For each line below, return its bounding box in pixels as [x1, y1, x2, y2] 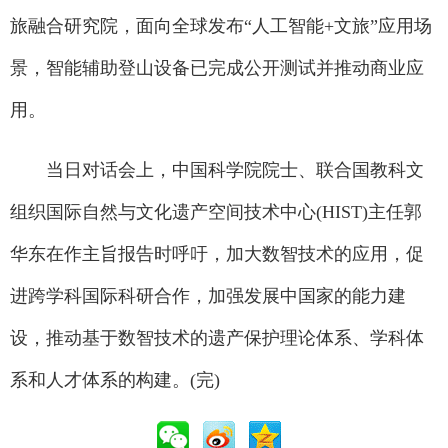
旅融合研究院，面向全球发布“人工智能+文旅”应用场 [10, 16, 432, 37]
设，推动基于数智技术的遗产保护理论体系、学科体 [10, 328, 424, 349]
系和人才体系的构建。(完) [10, 370, 220, 391]
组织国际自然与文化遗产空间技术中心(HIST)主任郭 [10, 202, 422, 223]
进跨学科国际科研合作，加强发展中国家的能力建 [10, 286, 406, 307]
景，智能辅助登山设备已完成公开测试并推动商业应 [10, 58, 424, 79]
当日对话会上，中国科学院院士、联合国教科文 [10, 160, 424, 181]
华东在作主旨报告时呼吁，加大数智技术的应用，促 [10, 244, 424, 265]
